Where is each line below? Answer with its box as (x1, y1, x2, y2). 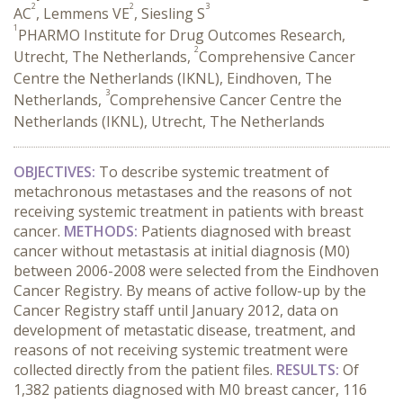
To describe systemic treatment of (99, 162, 329, 182)
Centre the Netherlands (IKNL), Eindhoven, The (13, 68, 332, 88)
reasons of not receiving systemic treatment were (13, 340, 348, 360)
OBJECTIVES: (13, 162, 99, 182)
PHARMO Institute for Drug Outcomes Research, (18, 25, 345, 45)
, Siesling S (134, 4, 205, 23)
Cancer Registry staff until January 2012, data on (13, 300, 338, 320)
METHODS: (64, 221, 141, 241)
